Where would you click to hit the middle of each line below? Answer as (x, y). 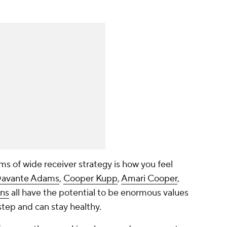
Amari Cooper (149, 179)
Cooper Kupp (90, 179)
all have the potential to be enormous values (99, 193)
